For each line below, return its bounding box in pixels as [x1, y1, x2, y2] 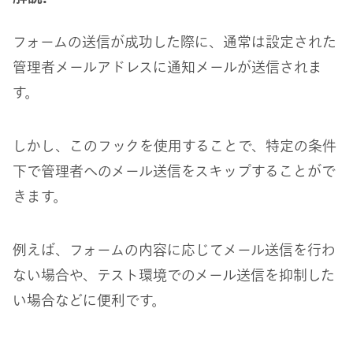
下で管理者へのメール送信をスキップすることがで [13, 164, 336, 179]
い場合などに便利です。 [13, 293, 165, 308]
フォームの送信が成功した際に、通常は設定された [13, 35, 336, 50]
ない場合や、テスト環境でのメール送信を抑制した [13, 268, 335, 283]
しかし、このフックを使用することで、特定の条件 [13, 139, 336, 154]
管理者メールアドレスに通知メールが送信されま [13, 60, 322, 75]
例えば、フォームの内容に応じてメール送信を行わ [13, 243, 336, 258]
